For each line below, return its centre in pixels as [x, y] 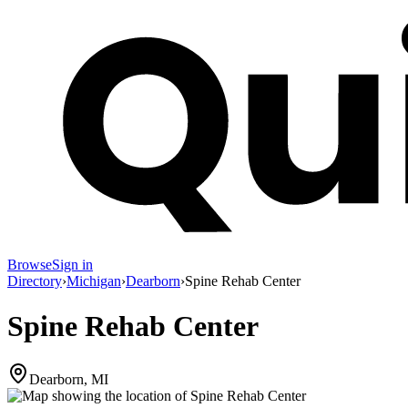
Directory [35, 281]
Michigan [94, 281]
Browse [30, 265]
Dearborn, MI [69, 380]
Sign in [72, 265]
